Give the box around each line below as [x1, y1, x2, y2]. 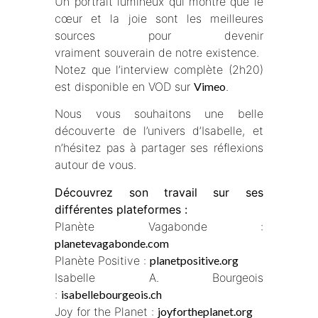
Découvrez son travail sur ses [55, 185, 263, 199]
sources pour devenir [55, 28, 263, 43]
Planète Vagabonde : [55, 219, 263, 234]
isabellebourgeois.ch [61, 287, 163, 301]
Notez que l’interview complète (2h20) [55, 62, 263, 77]
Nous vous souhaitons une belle [55, 106, 263, 121]
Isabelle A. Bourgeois [55, 270, 263, 285]
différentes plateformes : [55, 202, 188, 216]
